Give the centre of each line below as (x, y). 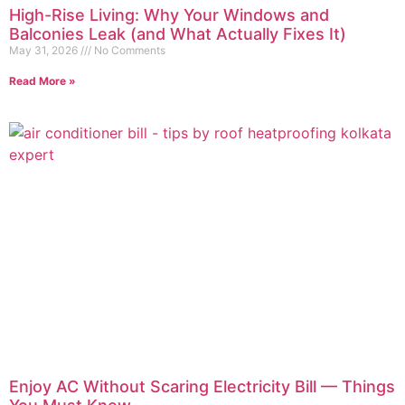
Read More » (42, 81)
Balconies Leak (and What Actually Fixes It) (178, 34)
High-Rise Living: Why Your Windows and (169, 15)
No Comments (128, 51)
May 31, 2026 (45, 51)
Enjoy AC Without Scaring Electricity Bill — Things (202, 387)
